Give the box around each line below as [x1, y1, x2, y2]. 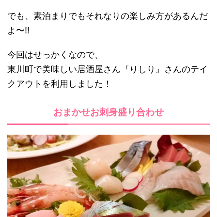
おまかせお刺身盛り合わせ [53, 107, 164, 118]
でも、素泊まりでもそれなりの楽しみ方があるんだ [7, 11, 208, 21]
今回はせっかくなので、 [7, 49, 103, 60]
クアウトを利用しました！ [7, 78, 112, 89]
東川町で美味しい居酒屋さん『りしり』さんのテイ [7, 64, 208, 75]
